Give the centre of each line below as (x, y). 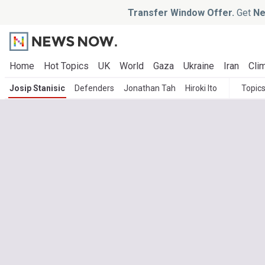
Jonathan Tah (150, 88)
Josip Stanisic (37, 88)
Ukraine (199, 66)
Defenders (94, 88)
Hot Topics (66, 66)
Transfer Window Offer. (181, 12)
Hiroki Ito (201, 88)
